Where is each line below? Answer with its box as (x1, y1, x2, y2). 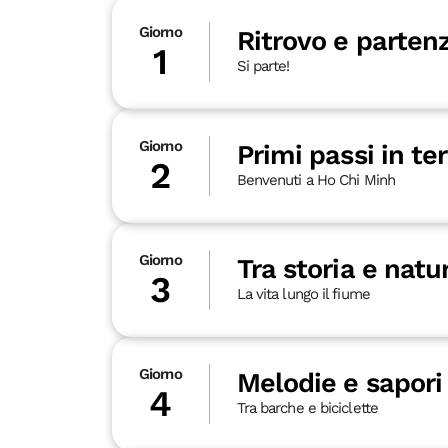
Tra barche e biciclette (236, 399, 378, 418)
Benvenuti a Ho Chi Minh (236, 171, 395, 190)
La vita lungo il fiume (236, 285, 370, 304)
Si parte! (236, 57, 290, 76)
